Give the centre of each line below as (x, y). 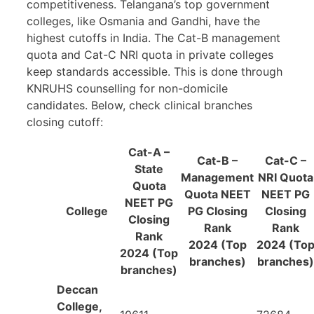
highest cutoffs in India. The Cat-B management (153, 38)
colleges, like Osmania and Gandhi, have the (143, 21)
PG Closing (217, 211)
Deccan (77, 290)
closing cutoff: (65, 122)
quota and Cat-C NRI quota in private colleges (150, 55)
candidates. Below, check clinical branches (139, 105)
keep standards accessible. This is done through (155, 72)
